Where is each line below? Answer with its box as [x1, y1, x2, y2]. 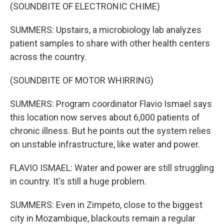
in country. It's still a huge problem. [10, 176, 146, 186]
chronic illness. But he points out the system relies [10, 125, 211, 136]
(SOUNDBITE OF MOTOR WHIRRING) [10, 75, 153, 85]
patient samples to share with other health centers [10, 38, 210, 48]
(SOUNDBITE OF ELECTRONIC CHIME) [10, 1, 160, 11]
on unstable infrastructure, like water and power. [10, 139, 200, 149]
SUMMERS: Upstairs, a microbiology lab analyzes [10, 24, 201, 35]
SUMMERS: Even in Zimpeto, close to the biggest [10, 199, 202, 210]
